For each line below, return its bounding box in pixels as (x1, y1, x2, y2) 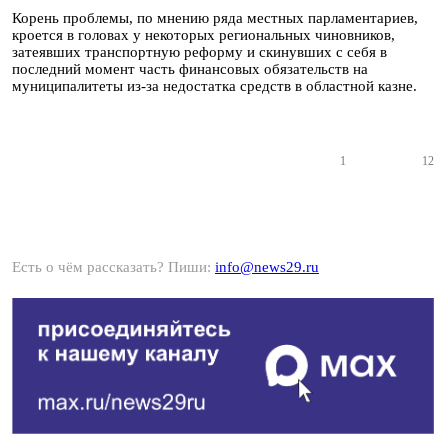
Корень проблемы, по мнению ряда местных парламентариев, (12, 10, 418, 26)
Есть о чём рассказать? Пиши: (12, 259, 215, 275)
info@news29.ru (215, 259, 319, 275)
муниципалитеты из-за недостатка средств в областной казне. (12, 78, 417, 94)
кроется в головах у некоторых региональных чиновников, (12, 27, 395, 43)
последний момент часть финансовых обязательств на (12, 61, 368, 77)
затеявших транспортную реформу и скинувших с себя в (12, 44, 387, 60)
